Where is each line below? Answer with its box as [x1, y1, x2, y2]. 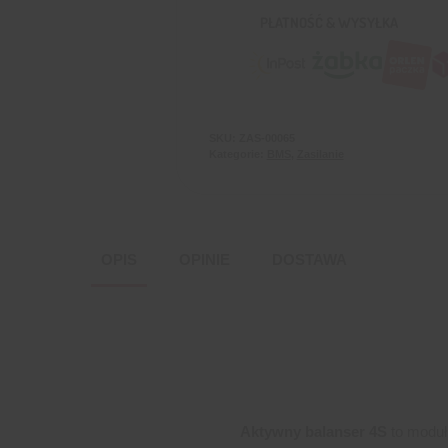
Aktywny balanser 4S [240, 423, 387, 441]
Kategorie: [208, 147, 267, 160]
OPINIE [179, 250, 230, 268]
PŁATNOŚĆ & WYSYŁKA [259, 13, 398, 32]
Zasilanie [296, 147, 344, 160]
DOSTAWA [272, 250, 347, 268]
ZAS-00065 [238, 131, 295, 144]
